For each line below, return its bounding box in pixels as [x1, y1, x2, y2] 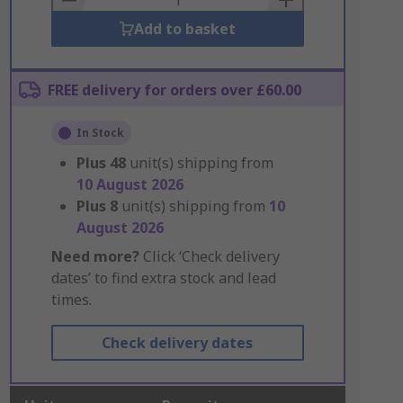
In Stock [76, 125, 124, 140]
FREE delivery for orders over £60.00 [47, 80, 301, 100]
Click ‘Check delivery [139, 246, 280, 266]
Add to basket [133, 19, 236, 39]
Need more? [50, 246, 139, 266]
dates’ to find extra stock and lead [50, 268, 276, 288]
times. [50, 290, 92, 309]
